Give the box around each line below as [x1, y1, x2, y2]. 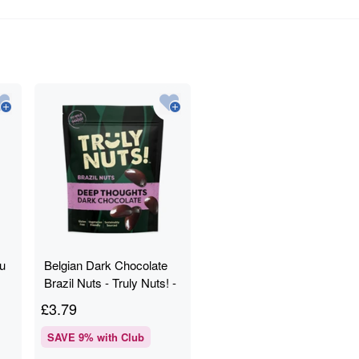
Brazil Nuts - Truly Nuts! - [44, 274, 177, 291]
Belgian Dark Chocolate [44, 256, 168, 273]
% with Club [84, 329, 145, 345]
